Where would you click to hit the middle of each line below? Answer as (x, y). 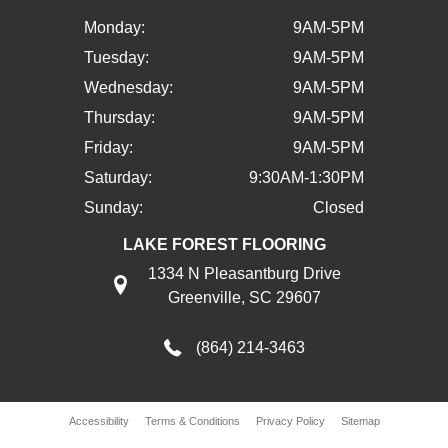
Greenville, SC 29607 (244, 298)
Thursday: (119, 118)
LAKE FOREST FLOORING (224, 245)
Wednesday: (128, 88)
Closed (338, 208)
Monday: (114, 28)
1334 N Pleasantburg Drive (244, 274)
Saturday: (118, 178)
